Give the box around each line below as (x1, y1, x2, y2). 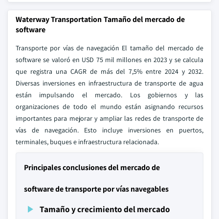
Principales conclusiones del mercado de (24, 162, 160, 173)
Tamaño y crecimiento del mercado (40, 203, 170, 215)
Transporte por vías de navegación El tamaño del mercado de (16, 44, 203, 52)
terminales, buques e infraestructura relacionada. (16, 137, 159, 146)
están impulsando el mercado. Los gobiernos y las (16, 90, 203, 99)
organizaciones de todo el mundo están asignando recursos (16, 102, 203, 111)
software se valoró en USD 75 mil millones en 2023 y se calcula (16, 55, 203, 64)
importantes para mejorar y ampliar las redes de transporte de (16, 114, 203, 123)
